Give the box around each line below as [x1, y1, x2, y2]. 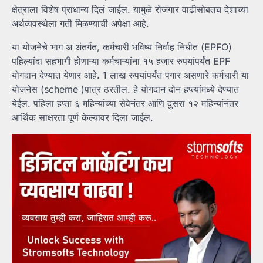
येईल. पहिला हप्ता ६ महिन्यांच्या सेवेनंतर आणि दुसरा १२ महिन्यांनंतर [12, 97, 238, 110]
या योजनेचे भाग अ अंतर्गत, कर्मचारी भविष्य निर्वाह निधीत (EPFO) [12, 41, 232, 53]
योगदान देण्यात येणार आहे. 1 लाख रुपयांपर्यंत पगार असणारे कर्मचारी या [12, 69, 249, 82]
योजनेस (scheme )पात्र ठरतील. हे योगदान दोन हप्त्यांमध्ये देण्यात [12, 83, 239, 96]
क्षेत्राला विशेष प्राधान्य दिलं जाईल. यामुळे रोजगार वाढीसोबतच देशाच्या [12, 4, 248, 16]
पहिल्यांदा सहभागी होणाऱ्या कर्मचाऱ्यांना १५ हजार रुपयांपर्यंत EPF [12, 55, 230, 68]
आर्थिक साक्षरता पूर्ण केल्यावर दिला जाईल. [12, 112, 153, 124]
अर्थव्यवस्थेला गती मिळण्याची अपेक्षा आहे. [12, 18, 149, 30]
